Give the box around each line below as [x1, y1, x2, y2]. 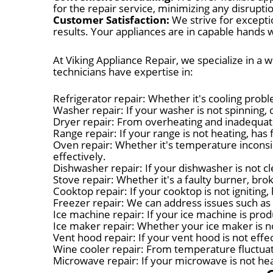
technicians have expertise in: [53, 64, 193, 79]
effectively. [53, 149, 106, 163]
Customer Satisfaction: [53, 12, 169, 27]
